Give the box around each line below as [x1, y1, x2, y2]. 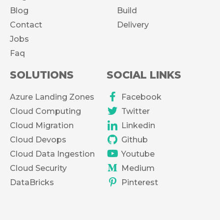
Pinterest [121, 177, 158, 187]
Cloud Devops [10, 135, 66, 144]
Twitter [121, 106, 150, 116]
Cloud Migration [10, 120, 74, 130]
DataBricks [10, 177, 54, 187]
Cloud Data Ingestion [10, 149, 95, 159]
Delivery [117, 20, 149, 29]
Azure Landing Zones [10, 92, 94, 102]
